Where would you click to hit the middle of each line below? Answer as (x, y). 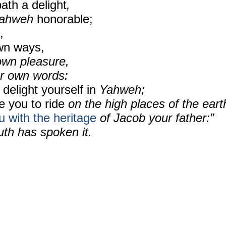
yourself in (69, 90)
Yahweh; (120, 90)
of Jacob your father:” (155, 118)
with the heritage (52, 118)
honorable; (65, 19)
